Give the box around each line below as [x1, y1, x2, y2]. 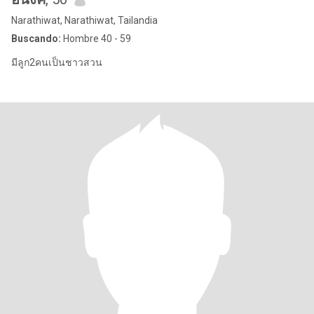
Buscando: [11, 33, 61, 44]
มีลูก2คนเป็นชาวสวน [11, 57, 102, 68]
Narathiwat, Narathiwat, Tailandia [11, 15, 158, 26]
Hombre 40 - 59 [61, 33, 131, 44]
